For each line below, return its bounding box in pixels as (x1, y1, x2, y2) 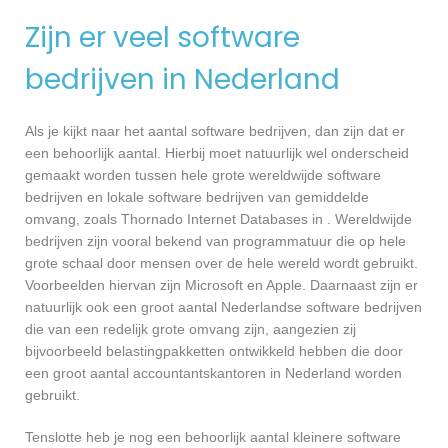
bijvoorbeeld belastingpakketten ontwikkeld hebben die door (25, 342, 403, 359)
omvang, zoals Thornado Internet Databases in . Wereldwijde (25, 210, 412, 227)
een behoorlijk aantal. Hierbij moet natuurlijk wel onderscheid (25, 144, 409, 161)
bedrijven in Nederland (25, 60, 340, 100)
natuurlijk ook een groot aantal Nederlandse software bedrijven (25, 298, 422, 315)
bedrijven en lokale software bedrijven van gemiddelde (25, 188, 369, 205)
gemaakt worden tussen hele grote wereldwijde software (25, 166, 381, 183)
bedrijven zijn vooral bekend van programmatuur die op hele (25, 232, 406, 249)
